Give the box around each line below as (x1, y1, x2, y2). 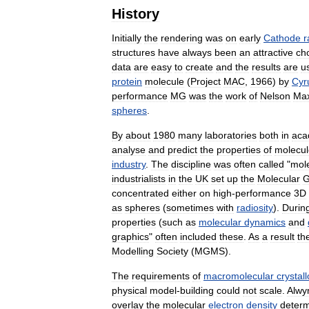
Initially (112, 32, 141, 44)
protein (112, 76, 142, 88)
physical (112, 285, 147, 297)
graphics (112, 231, 149, 243)
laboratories (205, 130, 257, 141)
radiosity (237, 202, 273, 214)
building (180, 285, 214, 297)
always (182, 47, 212, 59)
